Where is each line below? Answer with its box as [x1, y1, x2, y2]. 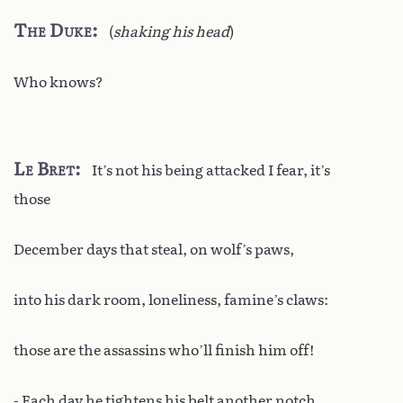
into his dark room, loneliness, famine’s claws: [13, 291, 328, 309]
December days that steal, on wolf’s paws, [13, 240, 294, 258]
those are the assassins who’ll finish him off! [13, 341, 314, 359]
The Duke [13, 19, 92, 41]
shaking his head [113, 22, 229, 40]
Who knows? [13, 73, 103, 91]
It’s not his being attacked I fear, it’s [92, 161, 330, 179]
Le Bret [13, 157, 75, 180]
